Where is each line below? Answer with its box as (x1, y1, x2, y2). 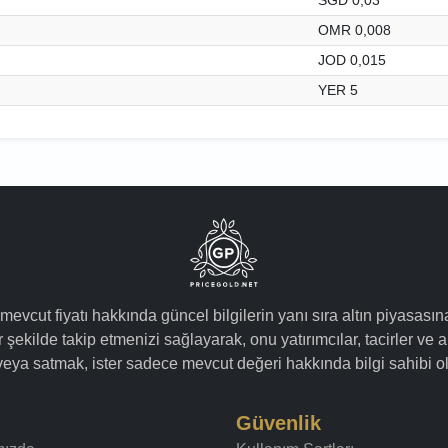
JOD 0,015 (318, 51, 386, 68)
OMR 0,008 (318, 21, 391, 38)
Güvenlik (236, 411, 321, 434)
